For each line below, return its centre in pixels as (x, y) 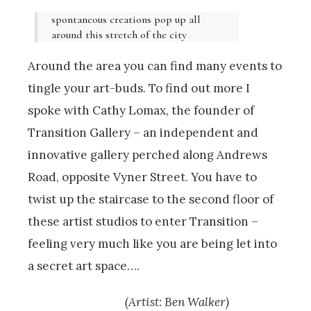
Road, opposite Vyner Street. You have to (142, 177)
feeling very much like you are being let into (152, 243)
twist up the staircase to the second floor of (151, 199)
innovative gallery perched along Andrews (148, 154)
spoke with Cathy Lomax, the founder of (141, 110)
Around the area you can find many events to (155, 66)
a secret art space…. (84, 266)
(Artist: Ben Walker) (128, 302)
